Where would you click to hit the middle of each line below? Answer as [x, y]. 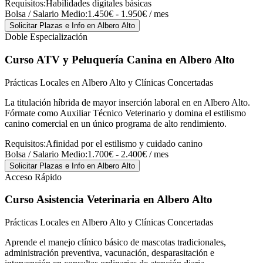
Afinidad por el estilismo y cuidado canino [124, 143]
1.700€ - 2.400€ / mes [128, 154]
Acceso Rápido [33, 177]
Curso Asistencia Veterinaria [73, 200]
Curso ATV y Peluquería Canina [84, 60]
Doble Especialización [46, 37]
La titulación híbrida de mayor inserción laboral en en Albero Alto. [127, 102]
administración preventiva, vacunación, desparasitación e [109, 253]
